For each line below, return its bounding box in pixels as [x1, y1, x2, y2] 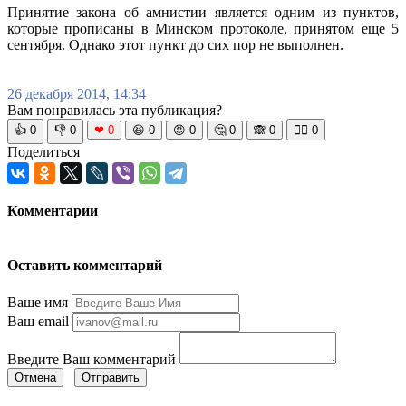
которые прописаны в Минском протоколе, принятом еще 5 [7, 20, 399, 36]
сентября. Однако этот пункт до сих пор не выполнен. [7, 36, 347, 53]
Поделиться [7, 143, 80, 159]
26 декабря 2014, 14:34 [7, 85, 146, 101]
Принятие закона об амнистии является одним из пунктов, [7, 4, 399, 20]
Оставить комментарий [7, 257, 162, 274]
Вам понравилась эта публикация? [7, 101, 222, 118]
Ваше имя [7, 294, 68, 310]
